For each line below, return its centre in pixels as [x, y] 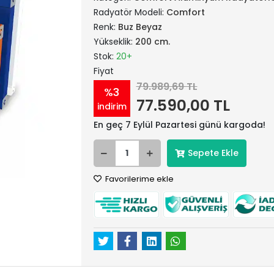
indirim [112, 106]
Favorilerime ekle [138, 179]
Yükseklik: [114, 42]
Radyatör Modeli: [130, 12]
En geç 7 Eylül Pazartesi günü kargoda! [179, 125]
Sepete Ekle [213, 153]
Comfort [185, 12]
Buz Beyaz [140, 27]
